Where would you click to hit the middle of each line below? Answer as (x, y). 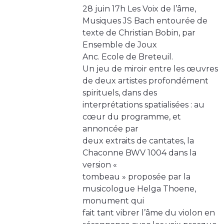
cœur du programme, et (132, 117)
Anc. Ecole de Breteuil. (128, 57)
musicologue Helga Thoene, (139, 189)
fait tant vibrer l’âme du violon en (149, 213)
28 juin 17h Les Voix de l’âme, (139, 9)
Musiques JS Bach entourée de (145, 21)
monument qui (113, 201)
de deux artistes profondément (145, 81)
